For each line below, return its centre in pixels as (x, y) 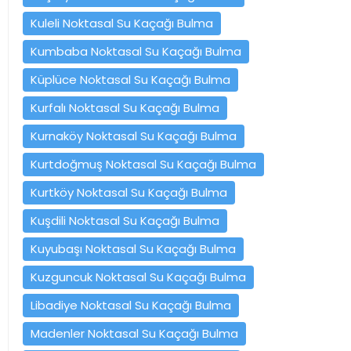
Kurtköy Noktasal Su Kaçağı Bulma (129, 192)
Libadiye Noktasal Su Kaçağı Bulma (131, 305)
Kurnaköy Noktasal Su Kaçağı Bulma (134, 136)
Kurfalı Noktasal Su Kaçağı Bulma (125, 107)
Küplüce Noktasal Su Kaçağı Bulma (130, 79)
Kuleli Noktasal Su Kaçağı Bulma (122, 23)
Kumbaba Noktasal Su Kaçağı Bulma (136, 51)
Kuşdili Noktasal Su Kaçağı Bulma (125, 220)
